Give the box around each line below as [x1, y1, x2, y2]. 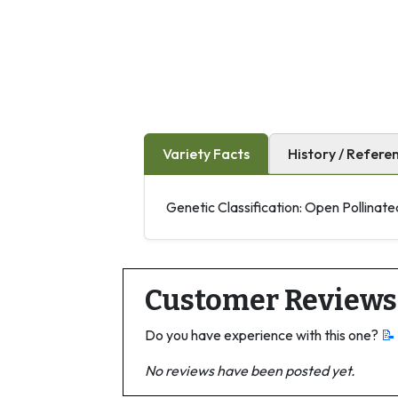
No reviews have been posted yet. [145, 361, 355, 379]
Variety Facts [163, 144, 250, 163]
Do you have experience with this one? [145, 325, 381, 344]
